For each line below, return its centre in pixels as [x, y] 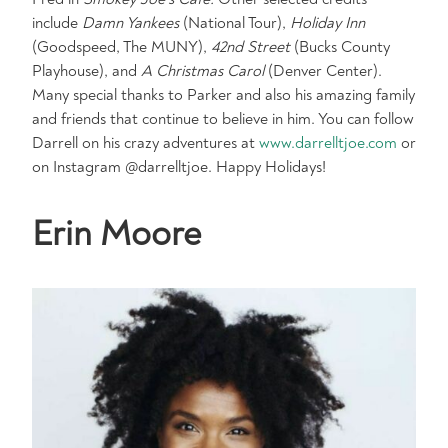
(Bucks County [340, 47]
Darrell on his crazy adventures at [145, 143]
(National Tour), [234, 23]
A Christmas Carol [202, 71]
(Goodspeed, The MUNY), [121, 47]
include [57, 23]
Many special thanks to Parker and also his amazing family [223, 95]
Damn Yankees [130, 23]
